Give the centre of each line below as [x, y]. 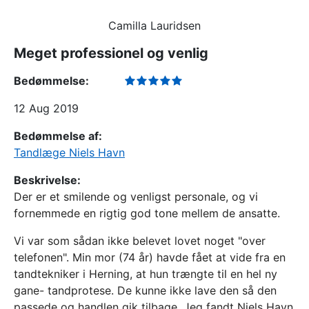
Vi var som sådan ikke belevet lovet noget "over [140, 241]
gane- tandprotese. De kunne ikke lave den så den [145, 290]
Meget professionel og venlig [111, 53]
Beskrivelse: [47, 180]
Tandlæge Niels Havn [69, 152]
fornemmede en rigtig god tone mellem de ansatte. [147, 213]
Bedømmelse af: [58, 136]
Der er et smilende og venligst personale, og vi [136, 197]
